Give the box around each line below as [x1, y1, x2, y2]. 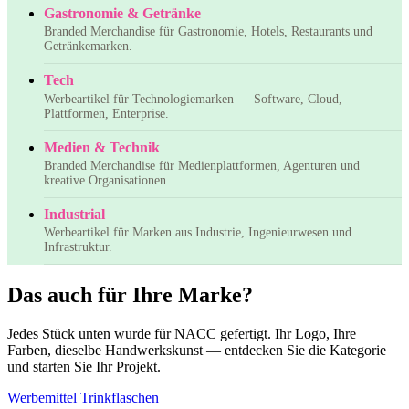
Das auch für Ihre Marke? [7, 282, 253, 307]
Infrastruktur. [44, 240, 112, 255]
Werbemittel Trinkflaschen [7, 389, 159, 405]
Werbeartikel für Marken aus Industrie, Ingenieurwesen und [44, 225, 351, 240]
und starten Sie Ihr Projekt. [7, 358, 161, 374]
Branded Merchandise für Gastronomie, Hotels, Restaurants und [44, 25, 372, 39]
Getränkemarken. [44, 39, 132, 54]
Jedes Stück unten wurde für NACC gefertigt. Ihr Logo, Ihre [7, 325, 356, 341]
